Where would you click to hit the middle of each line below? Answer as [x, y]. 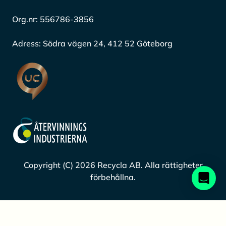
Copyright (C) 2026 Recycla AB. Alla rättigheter [113, 165]
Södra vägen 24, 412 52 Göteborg [108, 44]
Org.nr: [26, 19]
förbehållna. [113, 177]
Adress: [27, 44]
